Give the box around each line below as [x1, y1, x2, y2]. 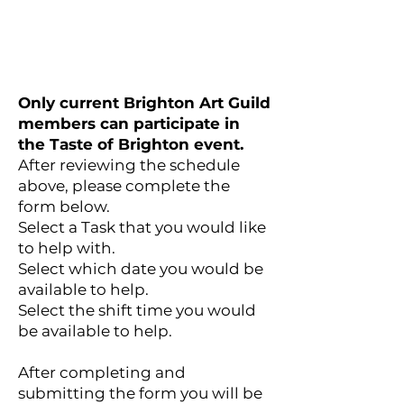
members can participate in [18, 114, 240, 133]
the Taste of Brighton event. [18, 134, 243, 153]
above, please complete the [18, 176, 230, 195]
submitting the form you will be [18, 383, 262, 402]
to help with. [18, 238, 115, 257]
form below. [18, 197, 110, 216]
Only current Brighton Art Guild [18, 93, 271, 112]
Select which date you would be [18, 259, 263, 278]
